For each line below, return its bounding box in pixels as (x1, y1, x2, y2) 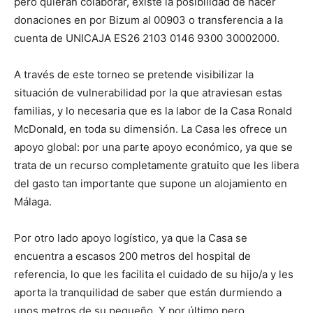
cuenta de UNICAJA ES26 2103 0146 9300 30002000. (14, 31, 279, 45)
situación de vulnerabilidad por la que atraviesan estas (14, 86, 282, 100)
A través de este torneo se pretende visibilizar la (14, 68, 254, 82)
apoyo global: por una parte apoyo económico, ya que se (14, 140, 293, 154)
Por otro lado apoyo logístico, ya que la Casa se (14, 231, 247, 245)
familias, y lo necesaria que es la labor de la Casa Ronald (14, 104, 292, 118)
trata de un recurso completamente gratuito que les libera (14, 159, 299, 173)
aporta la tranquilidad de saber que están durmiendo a (14, 286, 282, 300)
